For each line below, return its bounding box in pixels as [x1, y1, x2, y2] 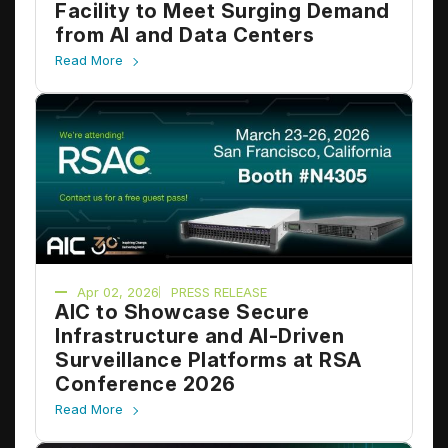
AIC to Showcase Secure [55, 300, 309, 325]
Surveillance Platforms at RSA [55, 348, 362, 373]
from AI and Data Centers [55, 22, 314, 47]
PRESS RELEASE [171, 284, 267, 301]
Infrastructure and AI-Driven [55, 324, 344, 349]
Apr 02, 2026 [77, 284, 159, 301]
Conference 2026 [55, 372, 236, 397]
